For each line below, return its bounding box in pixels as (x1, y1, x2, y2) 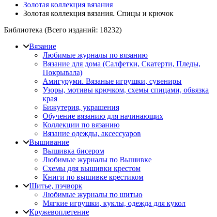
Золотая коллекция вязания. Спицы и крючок (23, 9, 173, 17)
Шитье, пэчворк (29, 182, 82, 190)
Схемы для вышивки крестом (43, 164, 140, 172)
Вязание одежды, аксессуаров (43, 129, 141, 138)
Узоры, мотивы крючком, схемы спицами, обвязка (43, 86, 209, 94)
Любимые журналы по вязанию (43, 51, 148, 59)
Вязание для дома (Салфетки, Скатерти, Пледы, (43, 60, 201, 68)
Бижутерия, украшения (43, 103, 119, 111)
